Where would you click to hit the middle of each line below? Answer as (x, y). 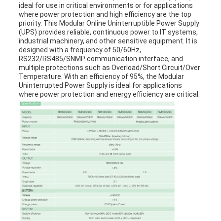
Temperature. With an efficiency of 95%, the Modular (101, 76)
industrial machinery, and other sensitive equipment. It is (108, 41)
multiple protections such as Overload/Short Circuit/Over (109, 67)
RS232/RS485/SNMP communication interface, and (101, 58)
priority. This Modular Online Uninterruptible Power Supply (109, 23)
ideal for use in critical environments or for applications (106, 5)
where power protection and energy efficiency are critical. (109, 94)
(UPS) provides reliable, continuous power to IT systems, (108, 32)
